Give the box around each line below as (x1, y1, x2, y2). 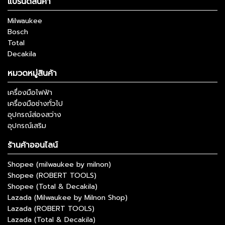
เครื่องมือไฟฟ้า (8, 87, 52, 98)
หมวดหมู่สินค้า (8, 67, 57, 80)
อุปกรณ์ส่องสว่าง (8, 109, 61, 121)
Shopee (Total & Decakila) (8, 181, 97, 192)
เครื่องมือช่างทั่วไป (8, 98, 63, 109)
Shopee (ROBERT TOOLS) (8, 170, 96, 181)
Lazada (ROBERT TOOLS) (8, 203, 94, 214)
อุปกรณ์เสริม (8, 121, 46, 132)
